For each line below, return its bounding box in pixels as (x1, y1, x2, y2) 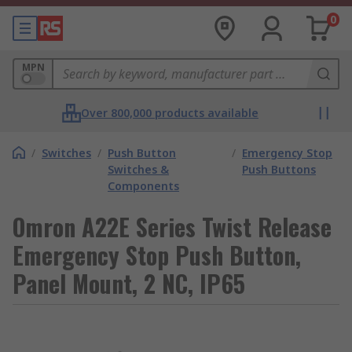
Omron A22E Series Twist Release (13, 209, 332, 244)
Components (108, 178, 179, 193)
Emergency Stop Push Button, (13, 237, 301, 273)
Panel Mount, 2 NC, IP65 (13, 266, 245, 301)
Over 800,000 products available (81, 105, 258, 120)
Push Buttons (242, 162, 316, 177)
